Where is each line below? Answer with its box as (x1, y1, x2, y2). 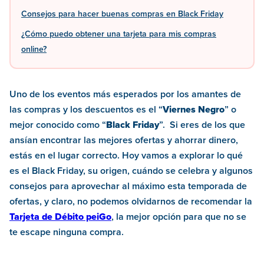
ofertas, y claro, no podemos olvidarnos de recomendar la (9, 197, 252, 207)
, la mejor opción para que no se (111, 212, 246, 222)
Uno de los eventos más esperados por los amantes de (9, 90, 241, 100)
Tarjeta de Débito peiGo (9, 212, 111, 222)
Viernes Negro (163, 105, 225, 115)
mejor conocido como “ (9, 120, 106, 130)
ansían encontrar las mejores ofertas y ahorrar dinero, (9, 136, 238, 146)
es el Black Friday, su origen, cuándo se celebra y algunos (9, 166, 253, 176)
